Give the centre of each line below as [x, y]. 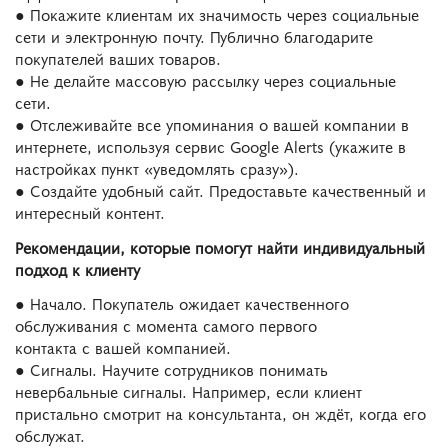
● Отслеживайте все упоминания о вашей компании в [212, 123]
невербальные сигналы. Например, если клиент [188, 391]
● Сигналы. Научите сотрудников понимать [171, 369]
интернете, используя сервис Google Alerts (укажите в [210, 145]
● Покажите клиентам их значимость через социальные [217, 13]
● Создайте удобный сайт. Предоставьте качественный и [220, 189]
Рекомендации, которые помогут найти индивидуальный [220, 246]
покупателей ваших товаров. [118, 57]
